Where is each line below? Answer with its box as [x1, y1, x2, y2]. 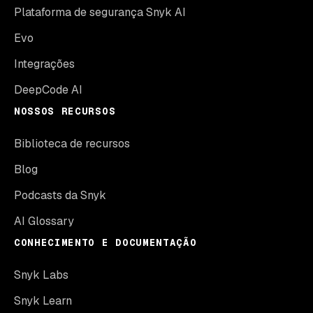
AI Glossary [14, 214, 74, 228]
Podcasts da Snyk [14, 188, 106, 203]
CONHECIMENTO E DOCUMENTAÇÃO [14, 236, 197, 249]
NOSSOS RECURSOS [14, 105, 116, 117]
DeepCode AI [14, 82, 82, 97]
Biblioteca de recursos [14, 136, 130, 151]
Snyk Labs [14, 268, 68, 282]
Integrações [14, 57, 75, 71]
